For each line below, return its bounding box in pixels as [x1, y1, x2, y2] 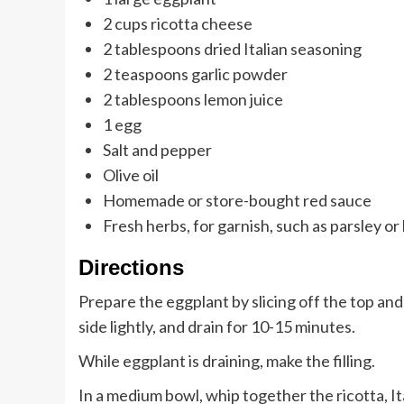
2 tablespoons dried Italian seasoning [103, 39, 362, 60]
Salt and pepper [103, 140, 212, 161]
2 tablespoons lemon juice [103, 89, 283, 110]
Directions [78, 255, 184, 280]
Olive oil [103, 165, 159, 186]
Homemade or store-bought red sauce [103, 190, 372, 211]
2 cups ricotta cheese [103, 14, 252, 34]
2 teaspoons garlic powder [103, 64, 288, 85]
